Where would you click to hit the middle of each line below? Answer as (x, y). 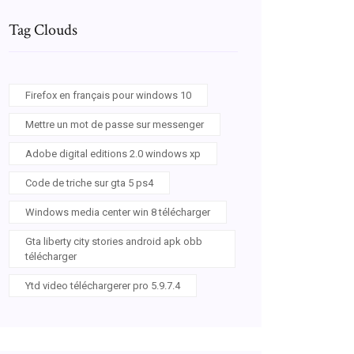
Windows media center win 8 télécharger (118, 212)
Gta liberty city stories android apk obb (114, 241)
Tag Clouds (43, 30)
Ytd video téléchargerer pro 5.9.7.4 (103, 286)
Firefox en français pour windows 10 (108, 95)
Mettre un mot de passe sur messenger (115, 124)
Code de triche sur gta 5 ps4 (89, 183)
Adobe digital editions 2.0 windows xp (113, 154)
